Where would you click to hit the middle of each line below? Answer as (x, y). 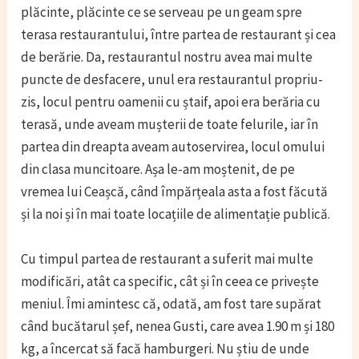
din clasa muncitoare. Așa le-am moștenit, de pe (158, 169)
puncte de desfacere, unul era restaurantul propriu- (172, 80)
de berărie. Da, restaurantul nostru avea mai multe (167, 57)
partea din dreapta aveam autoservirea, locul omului (173, 147)
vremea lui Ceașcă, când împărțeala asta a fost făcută (175, 192)
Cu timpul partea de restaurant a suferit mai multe (167, 258)
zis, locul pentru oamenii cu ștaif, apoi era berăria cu (171, 102)
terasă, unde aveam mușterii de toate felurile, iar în (170, 125)
